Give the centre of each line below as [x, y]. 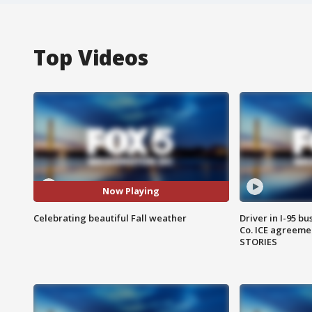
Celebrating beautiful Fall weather [110, 218]
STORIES [258, 241]
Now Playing [131, 191]
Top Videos [91, 57]
